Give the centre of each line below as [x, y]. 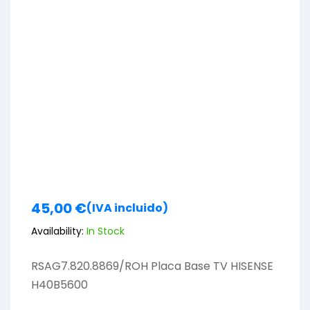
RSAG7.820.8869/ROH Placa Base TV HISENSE [152, 266]
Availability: [57, 231]
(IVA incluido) [127, 208]
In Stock [104, 231]
